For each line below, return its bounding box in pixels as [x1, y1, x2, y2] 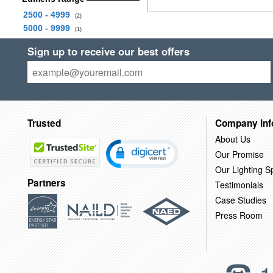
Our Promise [214, 147, 264, 160]
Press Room [214, 208, 263, 221]
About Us [214, 132, 250, 145]
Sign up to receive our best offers [27, 44, 190, 58]
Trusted [27, 116, 61, 130]
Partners [27, 176, 66, 190]
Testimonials [214, 178, 263, 191]
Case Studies [214, 193, 266, 206]
